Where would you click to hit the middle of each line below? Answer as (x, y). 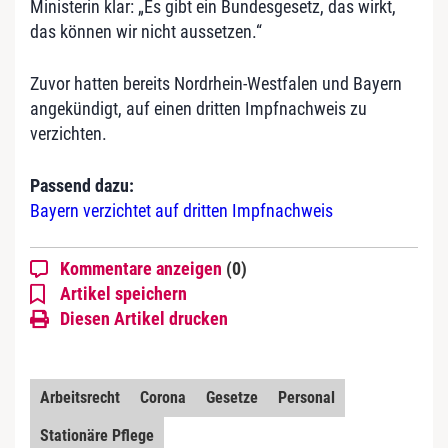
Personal (306, 398)
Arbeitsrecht (80, 398)
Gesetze (232, 398)
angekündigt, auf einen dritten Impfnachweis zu (198, 109)
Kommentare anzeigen (143, 269)
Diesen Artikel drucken (144, 319)
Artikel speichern (123, 294)
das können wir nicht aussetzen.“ (146, 32)
